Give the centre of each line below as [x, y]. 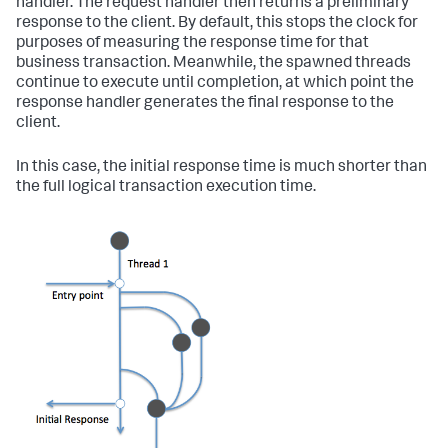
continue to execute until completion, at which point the [215, 83]
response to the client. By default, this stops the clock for [217, 23]
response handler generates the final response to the [205, 103]
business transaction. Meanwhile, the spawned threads [213, 63]
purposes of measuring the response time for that [192, 43]
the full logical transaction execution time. [166, 187]
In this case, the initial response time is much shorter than [221, 167]
